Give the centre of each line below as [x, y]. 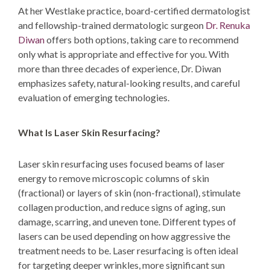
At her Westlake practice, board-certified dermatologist [134, 10]
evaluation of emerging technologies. [94, 97]
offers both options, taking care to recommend [143, 39]
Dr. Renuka [228, 25]
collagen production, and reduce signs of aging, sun [122, 207]
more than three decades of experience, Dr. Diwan [120, 68]
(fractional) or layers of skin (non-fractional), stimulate [129, 192]
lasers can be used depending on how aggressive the [124, 236]
